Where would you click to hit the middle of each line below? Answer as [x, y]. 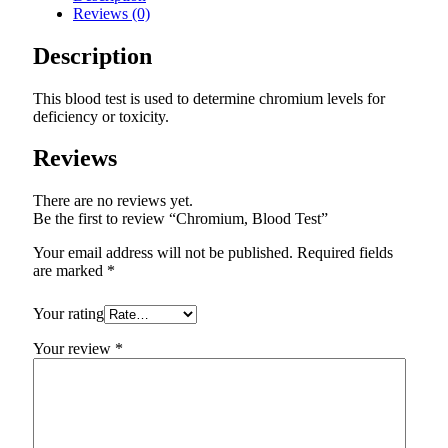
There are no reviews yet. [113, 201]
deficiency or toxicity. [101, 116]
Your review [74, 349]
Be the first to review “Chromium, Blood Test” [180, 219]
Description [92, 55]
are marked [70, 271]
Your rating [68, 314]
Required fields [345, 253]
